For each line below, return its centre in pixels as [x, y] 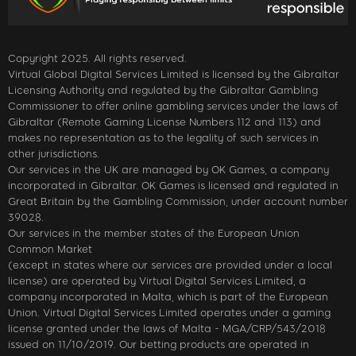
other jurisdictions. [54, 153]
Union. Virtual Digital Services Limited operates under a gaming [169, 312]
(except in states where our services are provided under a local [170, 265]
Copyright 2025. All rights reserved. [97, 58]
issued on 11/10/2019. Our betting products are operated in [159, 344]
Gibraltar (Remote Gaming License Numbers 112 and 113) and [164, 122]
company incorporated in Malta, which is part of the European [168, 296]
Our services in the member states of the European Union [154, 233]
